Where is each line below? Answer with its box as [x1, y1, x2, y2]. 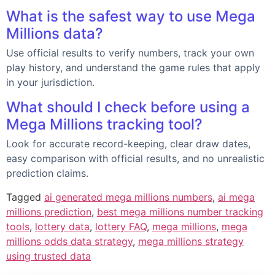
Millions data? [6, 25, 103, 43]
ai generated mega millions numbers [44, 191, 212, 204]
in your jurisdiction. [6, 76, 95, 89]
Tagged [6, 191, 44, 204]
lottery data [35, 220, 90, 233]
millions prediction [6, 206, 91, 219]
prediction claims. [6, 167, 88, 180]
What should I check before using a [6, 98, 250, 117]
